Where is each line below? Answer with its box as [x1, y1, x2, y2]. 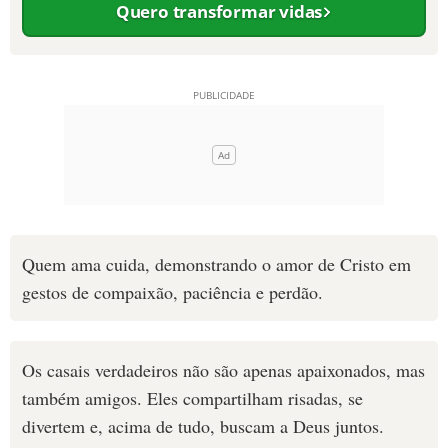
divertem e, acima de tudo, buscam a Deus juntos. [22, 414, 384, 438]
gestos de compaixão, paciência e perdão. [22, 280, 323, 304]
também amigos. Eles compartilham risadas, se [22, 386, 363, 410]
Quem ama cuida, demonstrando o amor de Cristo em [22, 252, 411, 276]
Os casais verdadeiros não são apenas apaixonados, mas [22, 358, 425, 382]
